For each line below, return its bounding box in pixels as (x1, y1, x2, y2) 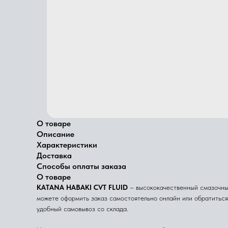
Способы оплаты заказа (37, 161, 126, 171)
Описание (37, 129, 74, 139)
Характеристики (37, 140, 97, 150)
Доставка (37, 151, 72, 160)
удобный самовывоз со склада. (37, 205, 128, 213)
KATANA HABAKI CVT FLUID (37, 183, 128, 191)
